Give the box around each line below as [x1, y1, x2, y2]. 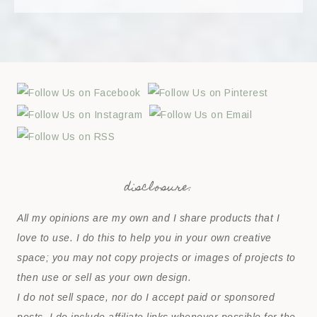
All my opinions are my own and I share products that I [17, 212, 280, 224]
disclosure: [124, 178, 193, 200]
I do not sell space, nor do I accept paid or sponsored [17, 292, 275, 304]
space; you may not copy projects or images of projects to [17, 252, 296, 264]
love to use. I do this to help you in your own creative [17, 232, 272, 244]
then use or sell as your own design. [17, 272, 192, 284]
